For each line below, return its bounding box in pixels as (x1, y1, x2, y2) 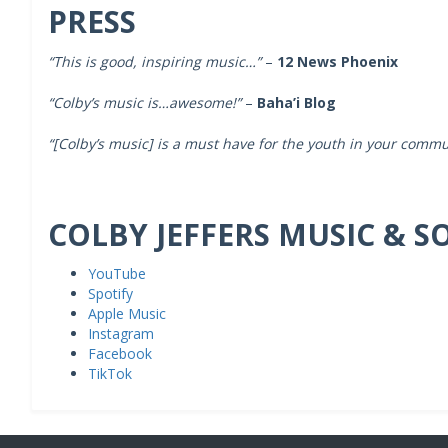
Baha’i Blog (256, 92, 336, 112)
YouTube (87, 263, 146, 283)
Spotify (87, 283, 133, 303)
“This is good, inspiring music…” (47, 51, 261, 71)
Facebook (87, 343, 152, 363)
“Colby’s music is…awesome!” (47, 92, 241, 112)
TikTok (87, 363, 132, 383)
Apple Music (87, 303, 166, 323)
